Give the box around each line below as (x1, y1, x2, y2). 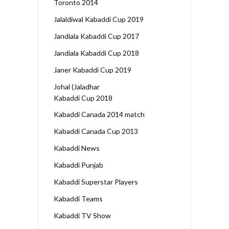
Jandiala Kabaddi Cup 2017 (54, 31, 139, 40)
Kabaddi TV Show (54, 211, 111, 220)
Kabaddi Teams (54, 194, 103, 203)
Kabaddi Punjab (54, 160, 103, 169)
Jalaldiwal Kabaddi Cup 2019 (54, 14, 144, 24)
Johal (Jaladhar (54, 82, 100, 91)
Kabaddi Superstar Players (54, 177, 138, 186)
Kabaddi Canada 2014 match (54, 109, 145, 119)
